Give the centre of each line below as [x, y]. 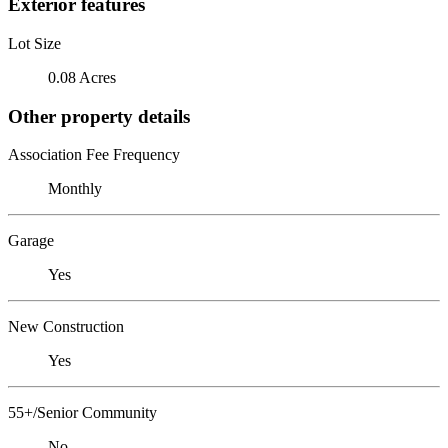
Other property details [99, 116]
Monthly [75, 189]
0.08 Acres [82, 77]
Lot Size [34, 43]
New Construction [66, 327]
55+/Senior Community [82, 413]
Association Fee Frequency [94, 155]
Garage [31, 241]
